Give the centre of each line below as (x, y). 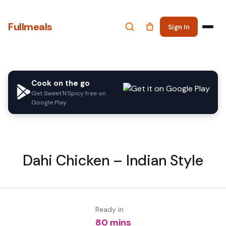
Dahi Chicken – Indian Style (113, 161)
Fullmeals (30, 27)
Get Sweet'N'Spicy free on (69, 93)
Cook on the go (61, 83)
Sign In (179, 27)
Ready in (109, 209)
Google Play (49, 102)
